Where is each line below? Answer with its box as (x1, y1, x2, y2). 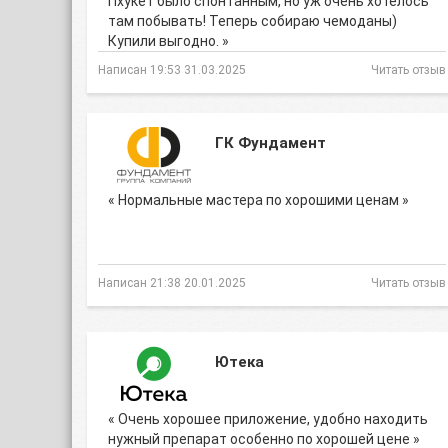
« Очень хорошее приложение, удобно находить (108, 411, 428, 427)
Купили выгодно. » (108, 33, 229, 49)
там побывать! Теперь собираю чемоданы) (108, 13, 397, 29)
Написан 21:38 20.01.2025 (98, 276, 246, 290)
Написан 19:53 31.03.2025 (98, 63, 246, 77)
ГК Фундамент (215, 134, 326, 152)
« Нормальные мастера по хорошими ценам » (108, 192, 409, 208)
